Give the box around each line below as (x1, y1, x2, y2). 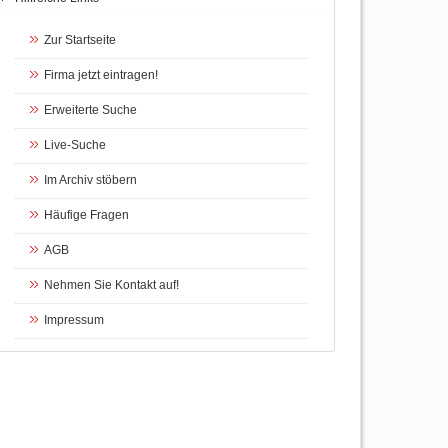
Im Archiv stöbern (43, 173, 137, 188)
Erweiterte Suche (43, 103, 137, 118)
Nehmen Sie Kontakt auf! (43, 278, 179, 293)
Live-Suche (43, 138, 106, 153)
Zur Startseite (43, 33, 116, 48)
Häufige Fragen (43, 208, 129, 223)
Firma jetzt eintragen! (43, 68, 158, 83)
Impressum (43, 313, 104, 328)
